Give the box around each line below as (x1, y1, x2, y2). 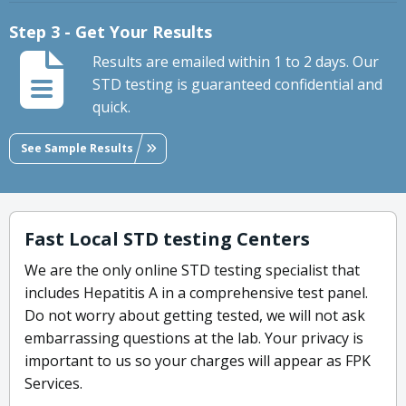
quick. (92, 97, 130, 118)
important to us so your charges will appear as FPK (24, 351, 371, 372)
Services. (24, 373, 82, 394)
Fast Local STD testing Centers (24, 227, 310, 252)
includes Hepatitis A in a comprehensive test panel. (24, 283, 368, 304)
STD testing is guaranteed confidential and (92, 74, 382, 95)
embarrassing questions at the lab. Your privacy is (24, 328, 363, 349)
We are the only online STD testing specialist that (24, 260, 360, 281)
